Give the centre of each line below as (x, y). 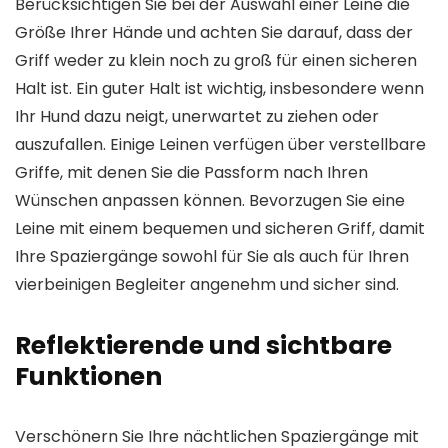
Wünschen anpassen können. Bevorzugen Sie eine (210, 200)
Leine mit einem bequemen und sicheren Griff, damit (220, 228)
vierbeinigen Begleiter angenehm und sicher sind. (207, 284)
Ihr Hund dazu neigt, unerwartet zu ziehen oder (197, 116)
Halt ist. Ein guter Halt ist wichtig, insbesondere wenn (219, 88)
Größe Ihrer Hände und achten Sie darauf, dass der (214, 32)
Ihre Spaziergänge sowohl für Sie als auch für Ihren (212, 256)
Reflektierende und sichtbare (203, 345)
